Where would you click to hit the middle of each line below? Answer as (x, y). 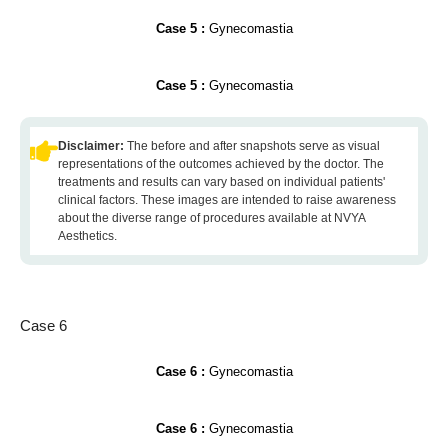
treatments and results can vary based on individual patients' (221, 182)
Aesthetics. (87, 236)
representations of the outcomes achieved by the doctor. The (221, 164)
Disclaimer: (92, 146)
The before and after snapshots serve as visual (253, 146)
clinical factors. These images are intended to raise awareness (227, 200)
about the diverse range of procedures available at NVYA (211, 218)
